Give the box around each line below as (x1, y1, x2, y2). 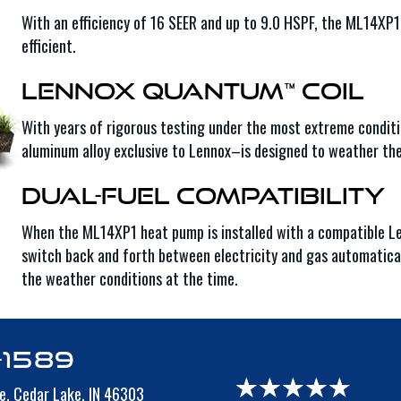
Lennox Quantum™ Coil (21, 78, 364, 104)
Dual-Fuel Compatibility (21, 183, 385, 209)
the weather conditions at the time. (21, 267, 238, 290)
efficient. (21, 34, 76, 57)
